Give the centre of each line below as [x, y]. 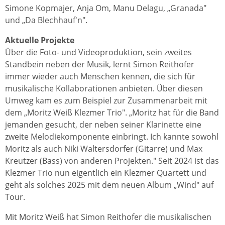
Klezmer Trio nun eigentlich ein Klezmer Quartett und [106, 173]
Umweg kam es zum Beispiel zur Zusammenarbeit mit [106, 100]
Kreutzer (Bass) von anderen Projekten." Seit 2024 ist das [112, 161]
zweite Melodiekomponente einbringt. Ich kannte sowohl [112, 137]
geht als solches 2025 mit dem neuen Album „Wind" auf [109, 185]
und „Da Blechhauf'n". [46, 20]
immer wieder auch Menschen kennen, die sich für [100, 76]
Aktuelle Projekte [40, 40]
